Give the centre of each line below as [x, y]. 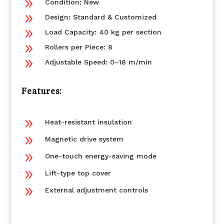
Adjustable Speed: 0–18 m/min [98, 62]
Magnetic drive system [84, 139]
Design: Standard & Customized [100, 17]
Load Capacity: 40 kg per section [103, 32]
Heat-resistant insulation [88, 122]
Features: [41, 91]
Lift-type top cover [78, 173]
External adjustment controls [96, 190]
